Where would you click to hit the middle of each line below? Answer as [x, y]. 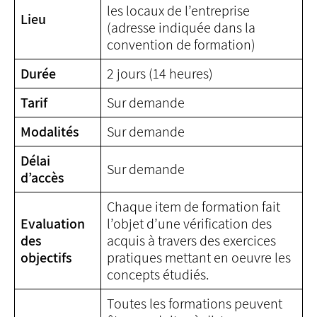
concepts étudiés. [158, 275]
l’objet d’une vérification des [189, 224]
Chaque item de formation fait [194, 207]
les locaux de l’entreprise [178, 11]
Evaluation [53, 224]
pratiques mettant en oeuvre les [199, 258]
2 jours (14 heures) [160, 74]
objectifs [46, 258]
